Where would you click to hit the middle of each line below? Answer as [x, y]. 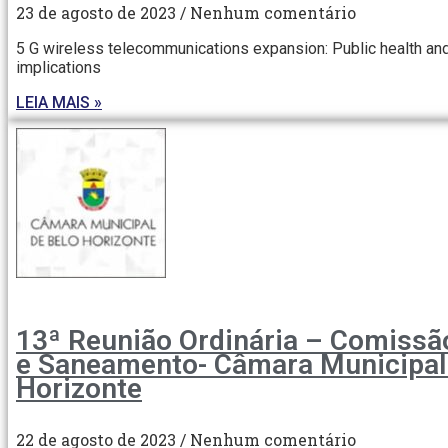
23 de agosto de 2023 [98, 13]
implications [58, 68]
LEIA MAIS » [59, 103]
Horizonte [79, 389]
